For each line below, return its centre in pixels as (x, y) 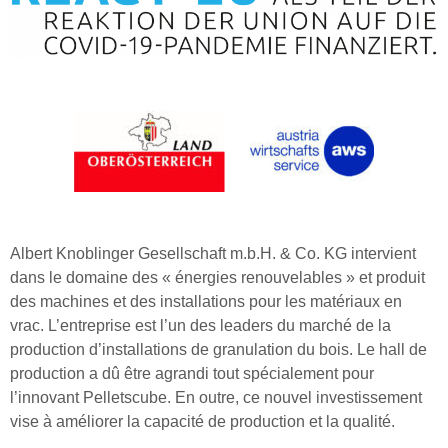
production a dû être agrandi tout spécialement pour (192, 373)
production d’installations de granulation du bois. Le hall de (218, 349)
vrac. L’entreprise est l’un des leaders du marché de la (200, 325)
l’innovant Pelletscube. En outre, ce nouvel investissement (216, 397)
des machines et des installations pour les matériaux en (206, 301)
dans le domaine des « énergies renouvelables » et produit (217, 277)
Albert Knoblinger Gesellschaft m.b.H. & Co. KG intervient (213, 253)
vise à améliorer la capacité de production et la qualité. (202, 421)
